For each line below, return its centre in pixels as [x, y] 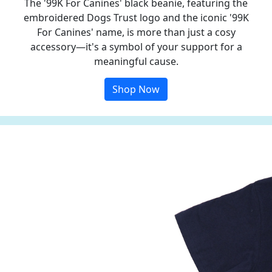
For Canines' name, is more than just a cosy [136, 32]
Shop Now [136, 89]
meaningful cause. [136, 61]
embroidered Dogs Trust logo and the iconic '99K [136, 18]
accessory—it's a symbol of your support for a [136, 47]
